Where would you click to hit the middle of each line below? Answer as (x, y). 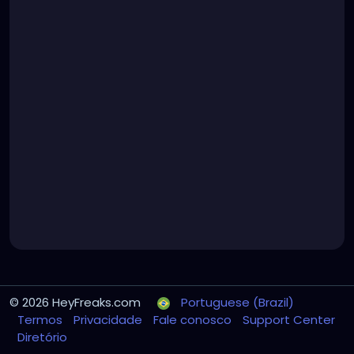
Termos (41, 319)
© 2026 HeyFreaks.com (75, 302)
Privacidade (109, 319)
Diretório (42, 337)
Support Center (289, 319)
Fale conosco (194, 319)
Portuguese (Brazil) (237, 302)
